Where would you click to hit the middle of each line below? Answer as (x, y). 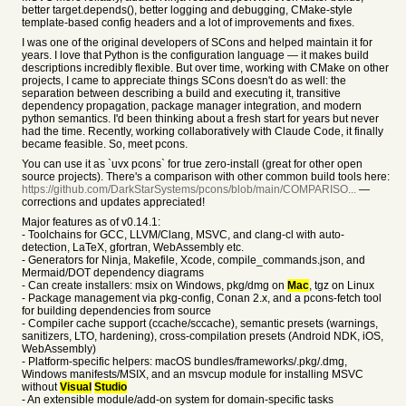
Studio (111, 387)
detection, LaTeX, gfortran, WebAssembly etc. (133, 247)
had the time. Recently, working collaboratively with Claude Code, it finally (203, 131)
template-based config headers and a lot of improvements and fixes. (188, 23)
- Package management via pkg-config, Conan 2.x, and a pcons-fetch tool (202, 298)
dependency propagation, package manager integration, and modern (192, 106)
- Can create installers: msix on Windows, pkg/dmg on (155, 285)
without (41, 387)
